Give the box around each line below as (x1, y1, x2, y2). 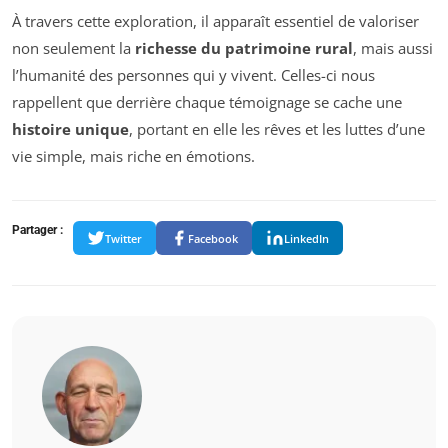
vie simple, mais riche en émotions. (12, 146, 255, 167)
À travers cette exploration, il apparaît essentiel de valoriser (12, 11, 419, 32)
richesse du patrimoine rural (135, 38, 353, 59)
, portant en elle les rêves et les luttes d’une (129, 119, 425, 140)
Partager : (12, 223, 63, 238)
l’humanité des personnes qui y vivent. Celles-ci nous (12, 65, 375, 86)
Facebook (188, 230, 238, 246)
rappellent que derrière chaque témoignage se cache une (12, 92, 402, 113)
